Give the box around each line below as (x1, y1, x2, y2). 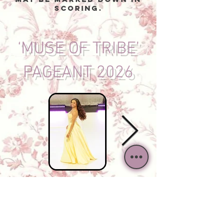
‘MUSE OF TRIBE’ (17, 39, 139, 59)
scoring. (54, 3, 102, 13)
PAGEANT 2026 (23, 63, 133, 83)
